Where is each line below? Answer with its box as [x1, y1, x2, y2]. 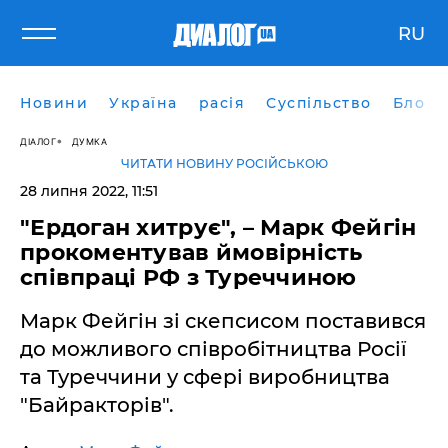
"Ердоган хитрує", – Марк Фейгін [20, 214, 417, 241]
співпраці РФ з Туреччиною [20, 264, 357, 291]
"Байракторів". [20, 393, 174, 417]
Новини [20, 94, 88, 112]
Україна [109, 94, 178, 112]
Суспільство [266, 94, 372, 112]
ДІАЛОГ [20, 135, 56, 147]
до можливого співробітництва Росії [20, 337, 407, 361]
